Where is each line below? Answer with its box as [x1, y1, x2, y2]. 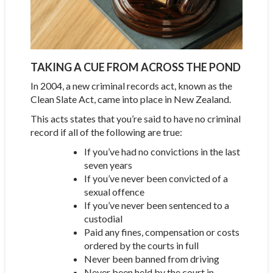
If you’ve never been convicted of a [83, 172, 228, 184]
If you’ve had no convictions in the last [83, 145, 240, 157]
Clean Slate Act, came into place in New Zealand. [30, 93, 231, 105]
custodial [83, 212, 122, 224]
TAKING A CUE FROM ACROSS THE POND [30, 60, 241, 74]
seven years [83, 158, 132, 171]
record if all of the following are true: [30, 126, 182, 138]
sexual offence [83, 185, 144, 197]
